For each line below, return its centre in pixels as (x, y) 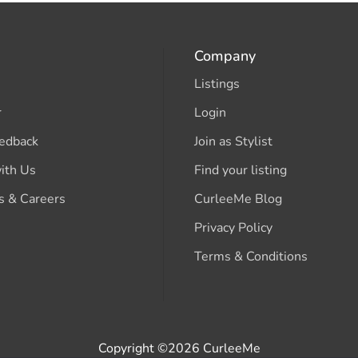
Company (225, 56)
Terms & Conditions (251, 256)
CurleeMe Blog (239, 199)
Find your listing (241, 170)
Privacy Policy (234, 227)
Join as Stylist (234, 141)
